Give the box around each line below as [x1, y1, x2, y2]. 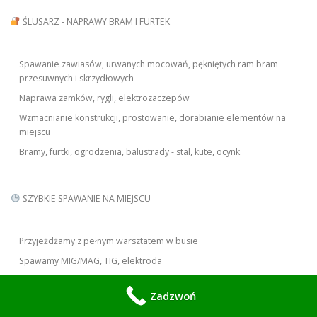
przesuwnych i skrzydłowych [19, 72, 134, 85]
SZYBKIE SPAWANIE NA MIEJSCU [20, 192, 151, 205]
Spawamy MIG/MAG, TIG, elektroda [19, 255, 163, 267]
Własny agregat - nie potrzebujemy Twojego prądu [19, 294, 227, 307]
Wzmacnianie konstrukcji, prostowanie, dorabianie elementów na [19, 112, 287, 125]
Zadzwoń [149, 289, 196, 303]
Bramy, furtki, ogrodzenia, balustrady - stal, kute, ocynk [19, 146, 241, 158]
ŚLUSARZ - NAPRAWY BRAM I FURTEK [20, 16, 170, 28]
